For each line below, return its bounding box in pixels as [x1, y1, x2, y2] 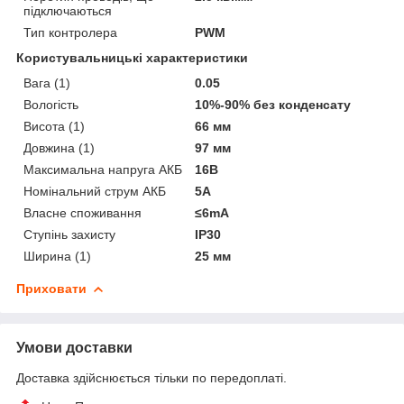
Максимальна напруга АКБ [23, 161, 182, 177]
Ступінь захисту [23, 226, 115, 242]
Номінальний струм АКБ [23, 183, 166, 198]
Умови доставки [16, 339, 133, 355]
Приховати [16, 280, 87, 296]
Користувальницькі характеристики [16, 50, 248, 65]
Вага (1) [23, 75, 70, 90]
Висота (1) [23, 118, 85, 133]
